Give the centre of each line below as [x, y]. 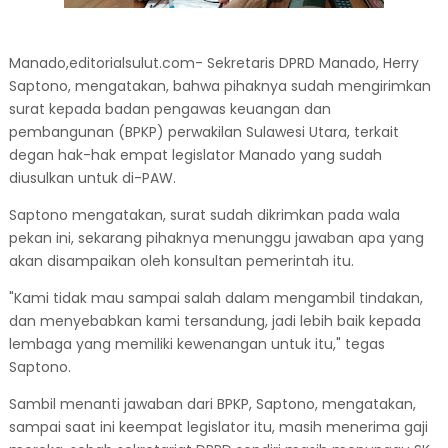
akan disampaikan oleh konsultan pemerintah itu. [183, 261]
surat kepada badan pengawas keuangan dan [169, 109]
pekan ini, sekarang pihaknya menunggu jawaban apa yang [216, 238]
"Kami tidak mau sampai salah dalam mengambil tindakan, [215, 298]
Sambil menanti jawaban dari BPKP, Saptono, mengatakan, [212, 404]
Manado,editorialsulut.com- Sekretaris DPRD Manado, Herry [213, 63]
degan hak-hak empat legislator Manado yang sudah [195, 155]
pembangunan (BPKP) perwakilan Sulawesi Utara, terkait [203, 132]
